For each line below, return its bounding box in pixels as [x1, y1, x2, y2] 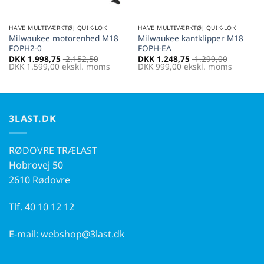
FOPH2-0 [8, 42, 42, 54]
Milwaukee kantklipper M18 [137, 32, 243, 44]
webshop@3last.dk [41, 227, 125, 241]
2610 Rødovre [9, 173, 70, 187]
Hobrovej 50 [9, 159, 63, 172]
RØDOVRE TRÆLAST [9, 144, 97, 157]
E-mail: [9, 227, 41, 241]
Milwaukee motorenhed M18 [8, 32, 118, 44]
